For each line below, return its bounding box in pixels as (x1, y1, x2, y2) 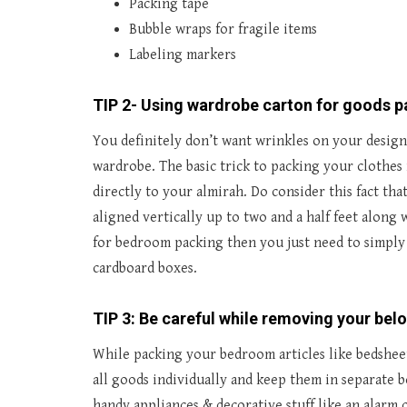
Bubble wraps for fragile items (129, 21, 317, 38)
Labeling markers (129, 46, 236, 64)
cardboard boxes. (93, 260, 197, 277)
